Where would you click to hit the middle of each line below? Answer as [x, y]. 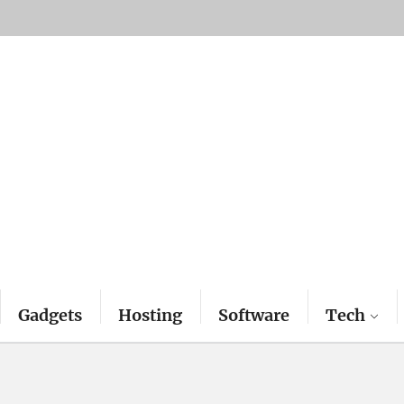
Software [254, 315]
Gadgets [50, 315]
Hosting [150, 315]
